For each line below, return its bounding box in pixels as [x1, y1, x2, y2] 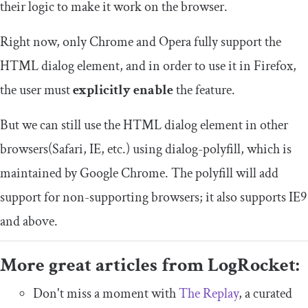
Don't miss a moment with [33, 285, 179, 303]
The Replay [179, 285, 239, 303]
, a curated [239, 285, 292, 303]
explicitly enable [73, 81, 173, 100]
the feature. [173, 81, 235, 100]
